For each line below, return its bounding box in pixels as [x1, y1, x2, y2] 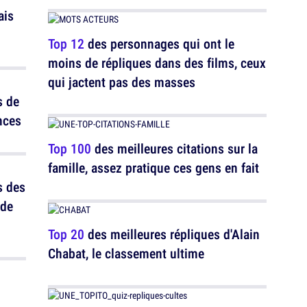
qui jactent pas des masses [48, 73, 195, 91]
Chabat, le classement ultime [48, 244, 204, 262]
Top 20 [48, 225, 84, 243]
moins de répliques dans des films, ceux [48, 53, 266, 72]
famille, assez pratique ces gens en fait [48, 158, 259, 177]
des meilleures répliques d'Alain [84, 225, 260, 243]
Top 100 [48, 139, 91, 158]
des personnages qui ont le [84, 34, 234, 53]
